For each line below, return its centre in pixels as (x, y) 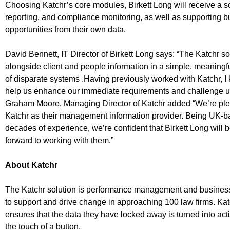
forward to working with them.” (59, 141)
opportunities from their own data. (65, 30)
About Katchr (31, 165)
